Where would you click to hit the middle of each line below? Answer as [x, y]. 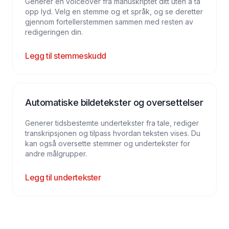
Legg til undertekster [63, 177]
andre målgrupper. [56, 154]
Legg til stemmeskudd [66, 56]
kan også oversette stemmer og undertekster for [108, 143]
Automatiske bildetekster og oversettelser [114, 102]
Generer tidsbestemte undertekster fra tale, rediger [112, 123]
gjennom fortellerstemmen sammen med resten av [109, 22]
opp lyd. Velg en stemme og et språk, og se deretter [114, 12]
